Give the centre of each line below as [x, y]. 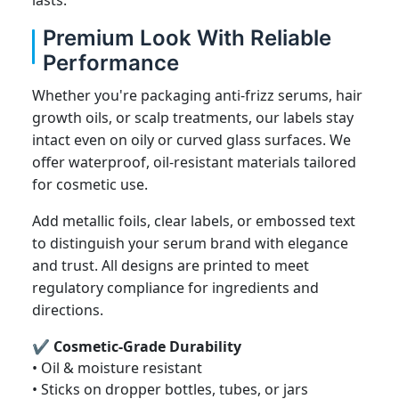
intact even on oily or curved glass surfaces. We [191, 139]
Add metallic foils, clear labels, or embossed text [194, 220]
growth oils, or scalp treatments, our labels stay [193, 117]
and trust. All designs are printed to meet [171, 265]
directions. [68, 309]
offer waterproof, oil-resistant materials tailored [194, 162]
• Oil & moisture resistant [117, 367]
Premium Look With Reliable [187, 37]
